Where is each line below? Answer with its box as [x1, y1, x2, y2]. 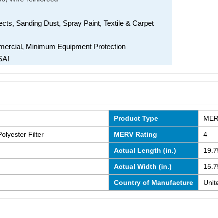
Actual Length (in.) [113, 146, 176, 154]
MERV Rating [113, 130, 157, 138]
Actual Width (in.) [113, 163, 172, 170]
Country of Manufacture [113, 179, 193, 186]
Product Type [113, 114, 158, 122]
